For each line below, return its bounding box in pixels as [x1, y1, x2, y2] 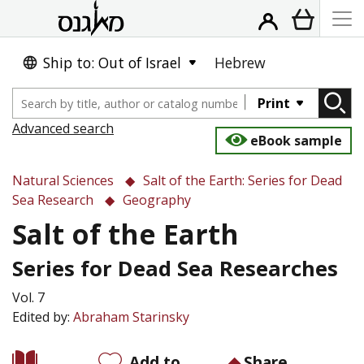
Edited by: [12, 308, 73, 326]
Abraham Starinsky [73, 308, 189, 326]
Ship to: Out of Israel [43, 53, 181, 72]
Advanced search [12, 119, 114, 137]
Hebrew [214, 53, 266, 72]
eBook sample [250, 132, 342, 149]
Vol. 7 [12, 288, 45, 306]
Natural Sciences [12, 171, 114, 189]
